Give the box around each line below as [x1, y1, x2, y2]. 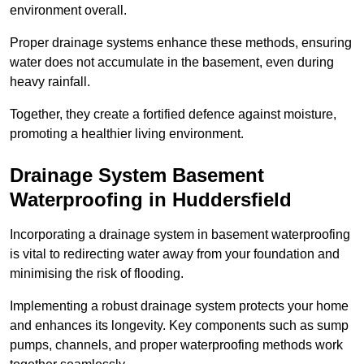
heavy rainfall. [10, 75, 90, 89]
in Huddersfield [143, 188, 292, 211]
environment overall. [10, 3, 127, 18]
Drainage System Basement [10, 164, 264, 187]
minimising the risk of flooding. [10, 266, 184, 281]
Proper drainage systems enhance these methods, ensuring [10, 36, 352, 50]
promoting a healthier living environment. [10, 127, 244, 141]
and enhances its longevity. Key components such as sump [10, 318, 349, 333]
